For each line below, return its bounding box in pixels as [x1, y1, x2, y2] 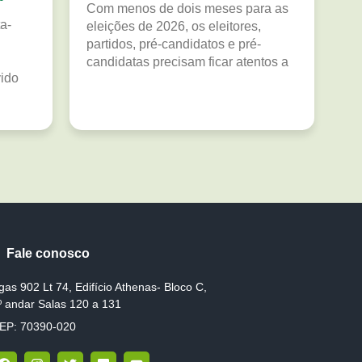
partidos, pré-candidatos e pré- [86, 36, 261, 51]
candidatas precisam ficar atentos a [86, 54, 288, 69]
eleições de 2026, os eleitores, [86, 19, 261, 33]
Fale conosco [6, 246, 90, 260]
